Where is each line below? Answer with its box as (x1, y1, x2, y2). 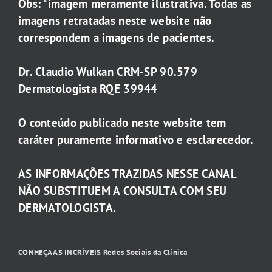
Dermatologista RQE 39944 (18, 81, 158, 97)
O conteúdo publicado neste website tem (18, 115, 226, 131)
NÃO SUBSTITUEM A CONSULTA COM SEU (18, 183, 227, 199)
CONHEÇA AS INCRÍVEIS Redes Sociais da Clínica (18, 247, 188, 258)
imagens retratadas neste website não (18, 13, 212, 29)
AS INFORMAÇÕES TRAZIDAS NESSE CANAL (18, 166, 236, 182)
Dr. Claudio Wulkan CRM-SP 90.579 (18, 64, 197, 80)
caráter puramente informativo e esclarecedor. (18, 132, 254, 148)
